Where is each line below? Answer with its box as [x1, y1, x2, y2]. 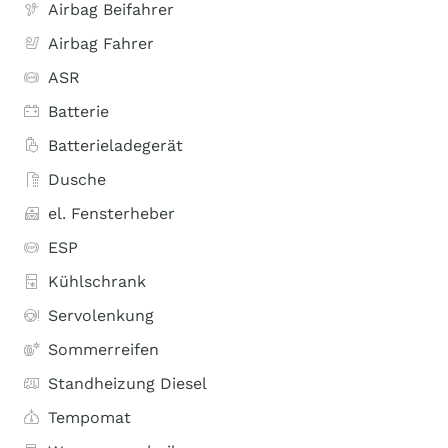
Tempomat [48, 408, 131, 427]
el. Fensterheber [48, 204, 175, 223]
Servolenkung [48, 306, 154, 325]
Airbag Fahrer [48, 34, 154, 53]
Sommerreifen [48, 340, 159, 359]
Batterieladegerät [48, 136, 183, 155]
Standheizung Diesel [48, 374, 207, 393]
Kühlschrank [48, 272, 146, 291]
